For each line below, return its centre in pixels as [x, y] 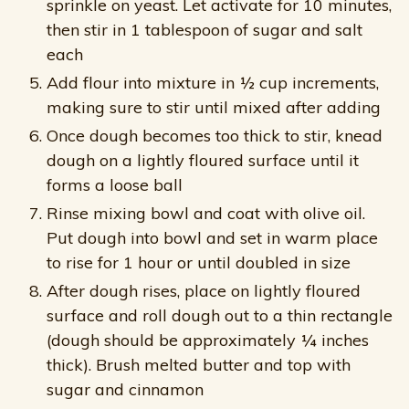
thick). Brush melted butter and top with [199, 364]
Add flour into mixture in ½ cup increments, [213, 82]
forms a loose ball [115, 184]
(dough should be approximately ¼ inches [208, 340]
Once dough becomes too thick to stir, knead [215, 135]
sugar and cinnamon [125, 389]
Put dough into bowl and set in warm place [212, 237]
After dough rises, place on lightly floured [204, 290]
